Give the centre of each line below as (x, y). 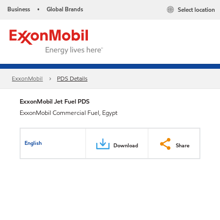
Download (126, 145)
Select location (196, 10)
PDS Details (72, 79)
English (33, 143)
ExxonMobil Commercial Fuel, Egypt (69, 113)
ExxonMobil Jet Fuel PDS (55, 101)
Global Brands (65, 9)
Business (19, 9)
